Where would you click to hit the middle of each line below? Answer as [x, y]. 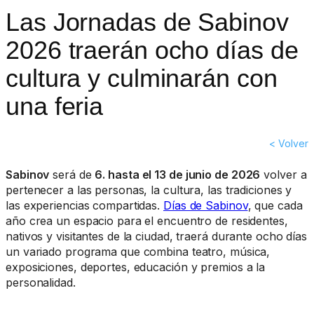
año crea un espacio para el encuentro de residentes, [147, 221]
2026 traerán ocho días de [152, 50]
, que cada [275, 206]
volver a [284, 175]
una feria [55, 107]
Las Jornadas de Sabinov [147, 22]
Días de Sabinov [206, 206]
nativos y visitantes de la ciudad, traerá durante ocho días [157, 237]
